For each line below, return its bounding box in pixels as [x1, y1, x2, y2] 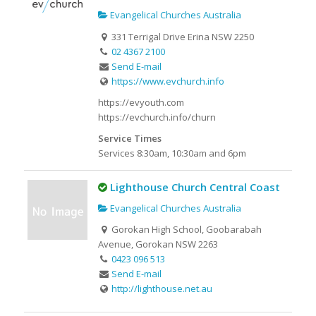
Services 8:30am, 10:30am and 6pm [97, 146, 250, 159]
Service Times [97, 131, 162, 145]
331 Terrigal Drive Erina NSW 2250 [109, 30, 255, 43]
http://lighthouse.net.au [111, 282, 213, 296]
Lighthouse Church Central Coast [109, 179, 280, 194]
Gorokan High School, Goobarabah [109, 223, 262, 236]
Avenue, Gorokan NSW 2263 [97, 238, 218, 251]
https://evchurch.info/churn [97, 110, 216, 123]
